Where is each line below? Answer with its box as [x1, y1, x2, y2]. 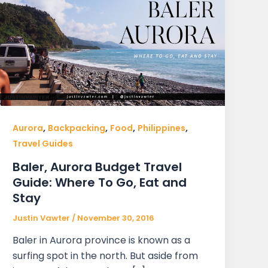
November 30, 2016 [77, 212, 155, 224]
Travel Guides [13, 137, 74, 150]
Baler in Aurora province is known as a [13, 233, 191, 248]
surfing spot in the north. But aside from [13, 249, 199, 263]
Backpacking [48, 121, 106, 134]
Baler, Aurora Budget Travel [13, 158, 182, 175]
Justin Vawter [13, 212, 72, 224]
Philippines [138, 121, 186, 134]
